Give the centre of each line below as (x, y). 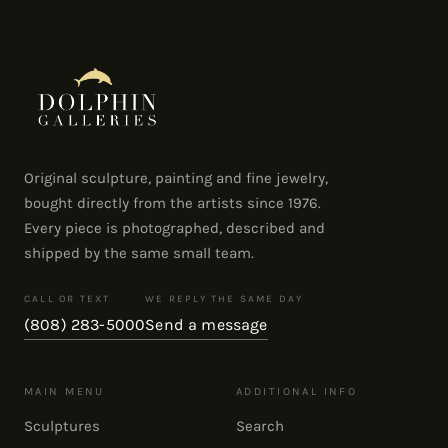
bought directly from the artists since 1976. (172, 202)
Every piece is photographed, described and (174, 227)
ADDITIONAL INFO (297, 391)
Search (260, 425)
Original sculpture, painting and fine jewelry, (176, 177)
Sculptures (62, 425)
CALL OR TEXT (67, 298)
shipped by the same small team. (139, 252)
